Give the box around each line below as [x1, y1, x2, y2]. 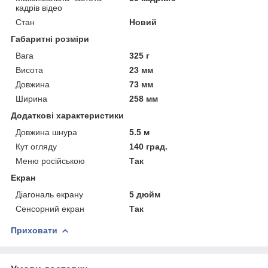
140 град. [129, 141, 168, 151]
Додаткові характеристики [11, 110, 124, 120]
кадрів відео [16, 2, 62, 13]
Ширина [16, 93, 47, 103]
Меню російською [16, 156, 85, 166]
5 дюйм [129, 189, 161, 199]
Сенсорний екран [16, 203, 84, 214]
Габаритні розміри [11, 33, 89, 44]
